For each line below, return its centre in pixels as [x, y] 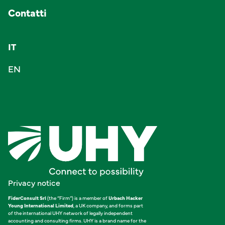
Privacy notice [34, 182]
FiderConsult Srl [27, 198]
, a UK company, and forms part [108, 205]
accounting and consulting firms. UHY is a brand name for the [77, 220]
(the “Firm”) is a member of [77, 198]
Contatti [27, 13]
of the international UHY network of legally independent [70, 213]
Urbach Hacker [126, 198]
